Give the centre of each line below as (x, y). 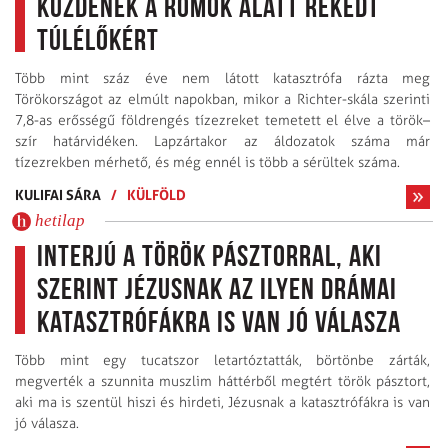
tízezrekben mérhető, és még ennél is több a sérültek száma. (207, 163)
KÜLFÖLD (156, 195)
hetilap (60, 221)
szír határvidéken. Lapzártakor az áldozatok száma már (222, 142)
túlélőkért (98, 43)
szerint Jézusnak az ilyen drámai (217, 292)
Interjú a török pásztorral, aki (209, 259)
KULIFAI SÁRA (58, 195)
